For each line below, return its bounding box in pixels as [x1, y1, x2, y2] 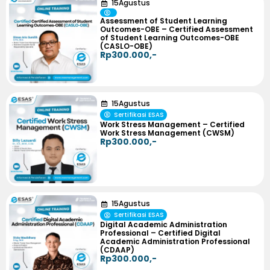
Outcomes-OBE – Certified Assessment [100, 24, 254, 35]
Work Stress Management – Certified [100, 119, 245, 130]
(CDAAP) [100, 245, 135, 255]
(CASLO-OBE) [100, 41, 153, 52]
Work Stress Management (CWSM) [100, 127, 235, 138]
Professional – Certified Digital [100, 228, 221, 238]
